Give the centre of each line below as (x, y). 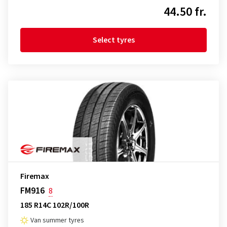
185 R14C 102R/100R (55, 205)
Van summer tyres (57, 220)
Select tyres (113, 40)
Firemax (35, 176)
